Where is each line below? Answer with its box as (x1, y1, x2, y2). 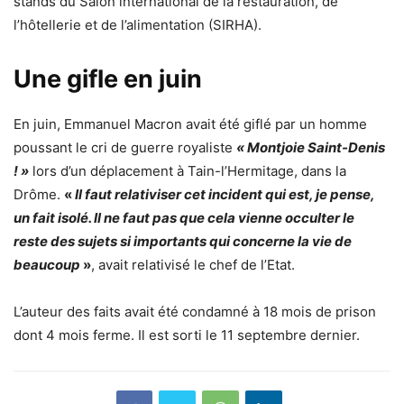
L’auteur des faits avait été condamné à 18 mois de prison (14, 303, 376, 321)
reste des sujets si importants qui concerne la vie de (14, 233, 352, 251)
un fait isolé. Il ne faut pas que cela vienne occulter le (14, 209, 354, 227)
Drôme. (14, 186, 64, 204)
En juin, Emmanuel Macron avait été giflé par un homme (14, 115, 367, 133)
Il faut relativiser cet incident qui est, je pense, (75, 186, 374, 204)
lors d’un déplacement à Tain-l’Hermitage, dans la (29, 162, 346, 180)
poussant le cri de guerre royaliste (14, 139, 236, 157)
